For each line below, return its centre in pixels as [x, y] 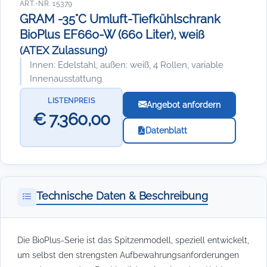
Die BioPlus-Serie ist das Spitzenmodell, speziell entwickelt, [133, 240]
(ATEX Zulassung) [63, 51]
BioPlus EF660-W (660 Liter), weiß [112, 35]
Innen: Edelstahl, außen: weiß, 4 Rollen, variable [127, 65]
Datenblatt [166, 130]
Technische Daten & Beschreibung [122, 196]
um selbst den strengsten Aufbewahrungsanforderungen [128, 255]
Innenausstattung [66, 78]
